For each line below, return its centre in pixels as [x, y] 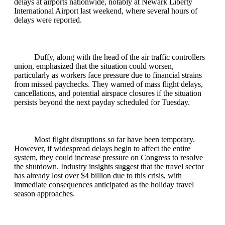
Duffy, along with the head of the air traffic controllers [120, 57]
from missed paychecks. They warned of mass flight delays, [108, 84]
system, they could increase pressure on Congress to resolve [108, 158]
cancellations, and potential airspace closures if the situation [108, 93]
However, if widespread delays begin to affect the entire [102, 149]
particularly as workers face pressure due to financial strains [108, 75]
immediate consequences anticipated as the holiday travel [104, 185]
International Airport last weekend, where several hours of [106, 11]
